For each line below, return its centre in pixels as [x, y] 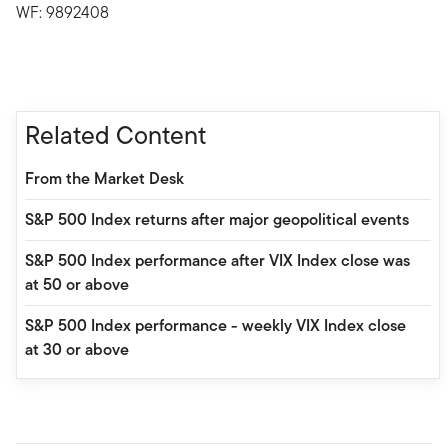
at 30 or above [77, 349]
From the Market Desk [104, 178]
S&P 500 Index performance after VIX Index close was [217, 260]
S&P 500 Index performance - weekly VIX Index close [215, 325]
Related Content [115, 134]
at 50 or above [77, 284]
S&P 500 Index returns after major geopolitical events [217, 219]
